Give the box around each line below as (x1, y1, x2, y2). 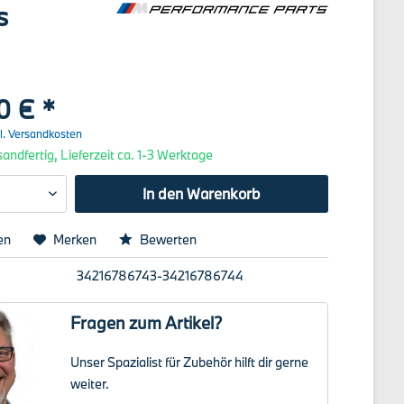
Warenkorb (186, 184, 261, 203)
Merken (53, 231, 97, 248)
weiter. (70, 375, 110, 392)
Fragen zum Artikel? (70, 312, 224, 334)
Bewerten (137, 231, 197, 248)
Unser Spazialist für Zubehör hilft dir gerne (70, 353, 309, 371)
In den (142, 184, 183, 203)
